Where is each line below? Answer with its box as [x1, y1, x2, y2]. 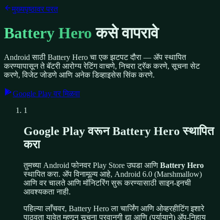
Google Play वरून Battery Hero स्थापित [24, 124, 214, 137]
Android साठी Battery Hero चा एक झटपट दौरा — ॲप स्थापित [4, 53, 186, 61]
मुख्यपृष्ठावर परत [12, 5, 58, 13]
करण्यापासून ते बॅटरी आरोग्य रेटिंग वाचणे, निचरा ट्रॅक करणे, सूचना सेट [4, 61, 200, 70]
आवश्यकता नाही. [24, 187, 71, 196]
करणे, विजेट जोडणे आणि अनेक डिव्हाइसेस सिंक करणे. [4, 70, 155, 79]
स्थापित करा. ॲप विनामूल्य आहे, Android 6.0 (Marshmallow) [24, 169, 202, 178]
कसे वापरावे [96, 24, 159, 42]
